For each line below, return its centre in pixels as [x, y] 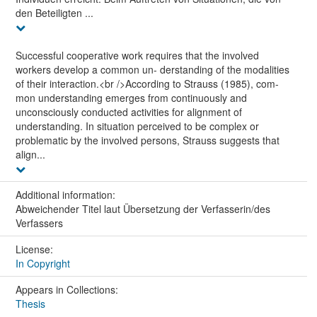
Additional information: [67, 195]
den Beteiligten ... [54, 13]
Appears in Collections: [67, 290]
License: [35, 249]
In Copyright [42, 264]
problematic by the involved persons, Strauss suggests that [147, 140]
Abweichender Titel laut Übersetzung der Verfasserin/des [143, 209]
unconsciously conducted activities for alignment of [128, 112]
